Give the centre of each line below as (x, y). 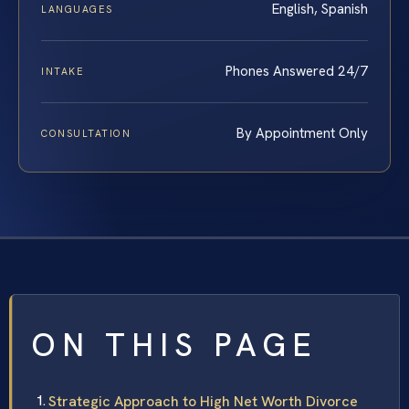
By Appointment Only (302, 133)
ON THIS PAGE (174, 345)
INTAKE (63, 71)
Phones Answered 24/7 (297, 71)
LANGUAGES (77, 9)
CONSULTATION (86, 133)
